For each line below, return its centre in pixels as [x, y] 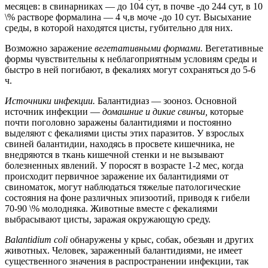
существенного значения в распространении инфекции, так [127, 261]
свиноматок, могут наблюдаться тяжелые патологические [123, 187]
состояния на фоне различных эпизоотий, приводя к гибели [127, 197]
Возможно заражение [50, 48]
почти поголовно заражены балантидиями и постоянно [118, 122]
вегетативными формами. [150, 48]
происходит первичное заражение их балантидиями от [117, 176]
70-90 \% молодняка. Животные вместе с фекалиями [111, 208]
